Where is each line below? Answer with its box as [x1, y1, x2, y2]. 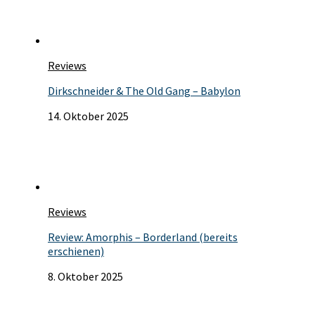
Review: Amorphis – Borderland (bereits [48, 230, 238, 245]
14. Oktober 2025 [48, 109, 129, 124]
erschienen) [48, 244, 104, 259]
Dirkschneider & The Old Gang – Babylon [48, 84, 240, 98]
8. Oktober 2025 [48, 269, 123, 284]
